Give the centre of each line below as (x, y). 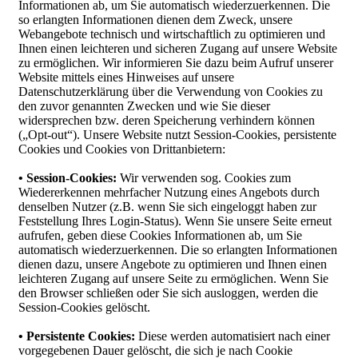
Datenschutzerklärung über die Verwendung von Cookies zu (171, 92)
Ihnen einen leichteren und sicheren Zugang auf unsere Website (178, 49)
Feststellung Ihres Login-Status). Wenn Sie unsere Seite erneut (175, 221)
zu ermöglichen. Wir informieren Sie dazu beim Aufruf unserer (176, 63)
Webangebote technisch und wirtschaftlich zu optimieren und (172, 34)
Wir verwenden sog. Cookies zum (204, 178)
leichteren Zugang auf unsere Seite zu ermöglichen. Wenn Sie (173, 279)
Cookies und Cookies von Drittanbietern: (122, 149)
